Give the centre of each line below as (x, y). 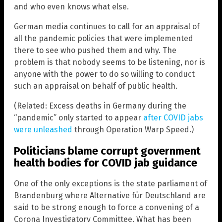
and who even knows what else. (71, 7)
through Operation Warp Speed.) (133, 130)
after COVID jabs (173, 118)
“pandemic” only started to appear (79, 118)
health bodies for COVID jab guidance (106, 163)
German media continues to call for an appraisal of (107, 27)
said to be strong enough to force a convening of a (107, 207)
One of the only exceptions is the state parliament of (111, 183)
